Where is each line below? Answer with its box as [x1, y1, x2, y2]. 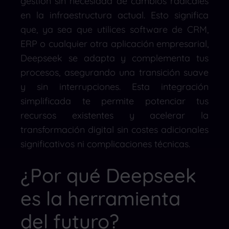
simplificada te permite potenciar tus [20, 95, 209, 107]
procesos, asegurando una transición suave [20, 66, 209, 78]
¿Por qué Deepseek [20, 163, 196, 188]
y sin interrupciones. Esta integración [20, 80, 209, 93]
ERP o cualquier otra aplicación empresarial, [20, 37, 209, 50]
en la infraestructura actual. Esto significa [20, 9, 209, 21]
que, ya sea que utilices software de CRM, [20, 23, 209, 35]
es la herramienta [20, 186, 180, 211]
